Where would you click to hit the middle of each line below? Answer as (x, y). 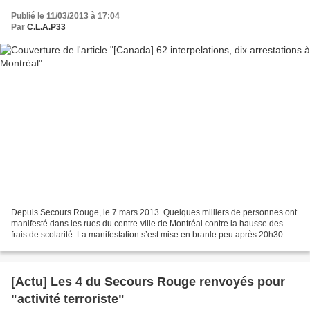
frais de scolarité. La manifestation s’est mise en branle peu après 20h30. (148, 234)
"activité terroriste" (68, 299)
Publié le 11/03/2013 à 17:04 (65, 16)
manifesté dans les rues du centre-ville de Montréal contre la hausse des (147, 223)
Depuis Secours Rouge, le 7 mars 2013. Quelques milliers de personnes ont (154, 212)
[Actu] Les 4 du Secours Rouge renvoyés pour (148, 281)
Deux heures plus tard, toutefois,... (75, 245)
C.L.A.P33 (46, 27)
